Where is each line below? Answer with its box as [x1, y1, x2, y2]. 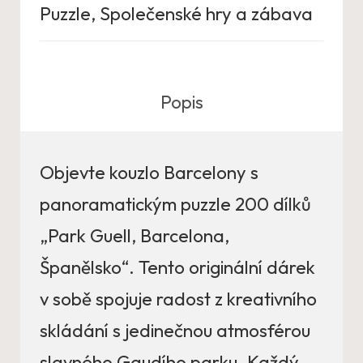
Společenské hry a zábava [100, 2, 313, 26]
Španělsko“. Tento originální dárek [40, 256, 315, 280]
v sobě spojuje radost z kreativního [40, 288, 317, 311]
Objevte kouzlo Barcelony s [40, 161, 258, 185]
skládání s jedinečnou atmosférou [40, 319, 310, 343]
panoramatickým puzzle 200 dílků [40, 193, 311, 216]
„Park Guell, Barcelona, [40, 224, 229, 248]
